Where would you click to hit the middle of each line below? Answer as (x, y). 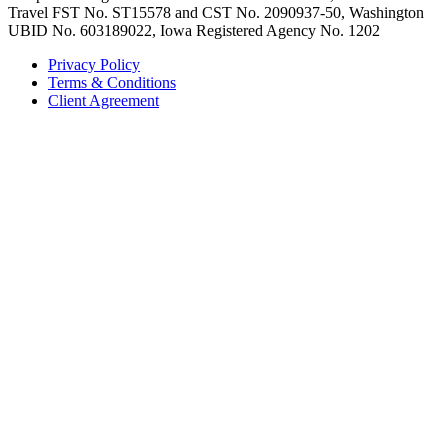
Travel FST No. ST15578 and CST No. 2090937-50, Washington (216, 12)
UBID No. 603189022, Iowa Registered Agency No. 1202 (194, 30)
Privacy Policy (94, 64)
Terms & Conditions (112, 82)
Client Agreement (103, 100)
